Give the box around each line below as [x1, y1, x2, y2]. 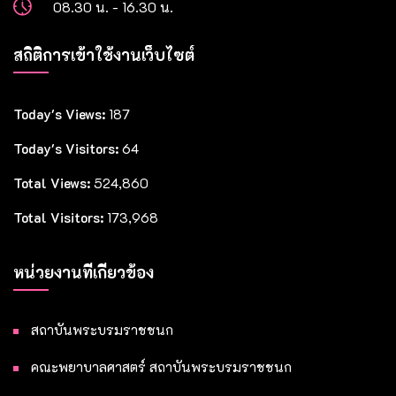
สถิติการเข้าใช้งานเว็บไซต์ [13, 43, 194, 65]
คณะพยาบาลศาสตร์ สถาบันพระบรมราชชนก [31, 357, 292, 376]
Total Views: [13, 173, 94, 192]
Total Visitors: [13, 208, 107, 226]
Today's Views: [13, 104, 109, 123]
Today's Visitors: [13, 139, 122, 157]
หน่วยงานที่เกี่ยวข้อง [13, 261, 154, 283]
